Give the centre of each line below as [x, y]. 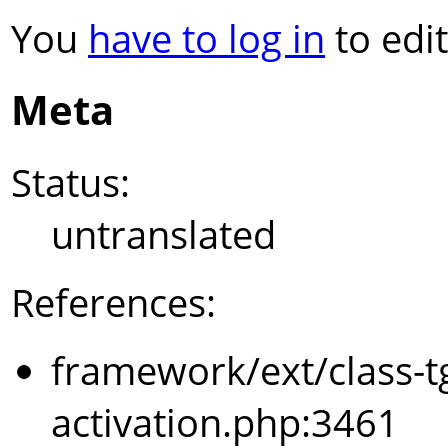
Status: [70, 182]
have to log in [206, 37]
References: [113, 302]
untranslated [163, 234]
